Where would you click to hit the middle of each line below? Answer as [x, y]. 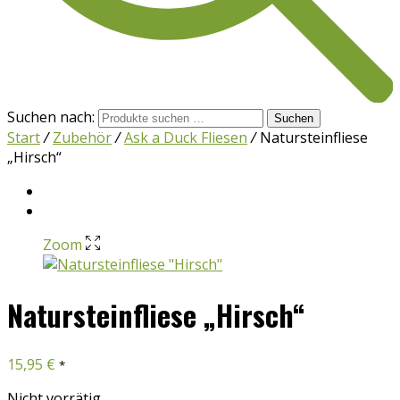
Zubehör [82, 138]
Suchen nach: [51, 117]
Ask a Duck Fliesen [186, 138]
